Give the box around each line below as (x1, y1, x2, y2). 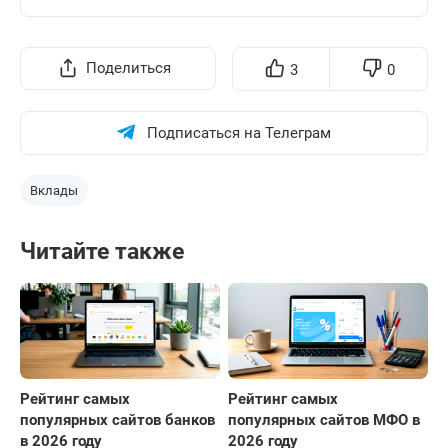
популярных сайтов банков (20, 411, 215, 430)
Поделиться (85, 58, 171, 77)
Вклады (30, 182, 78, 198)
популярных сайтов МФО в (228, 411, 420, 430)
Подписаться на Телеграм (147, 123, 331, 142)
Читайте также (20, 237, 184, 265)
